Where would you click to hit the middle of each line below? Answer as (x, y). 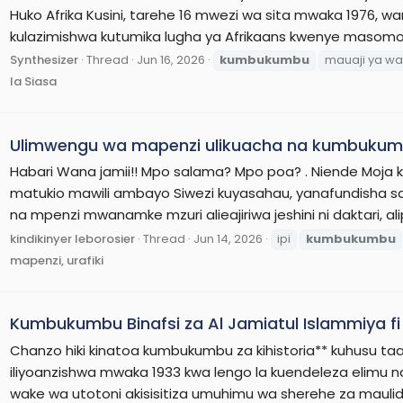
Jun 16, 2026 (171, 60)
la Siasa (33, 82)
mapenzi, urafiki (57, 261)
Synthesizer (44, 60)
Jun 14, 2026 (228, 239)
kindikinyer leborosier (72, 239)
